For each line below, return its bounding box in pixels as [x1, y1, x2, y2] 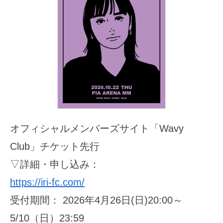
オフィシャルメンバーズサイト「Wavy [10, 122, 184, 134]
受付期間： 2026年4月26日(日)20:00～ [10, 194, 183, 206]
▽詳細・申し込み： [10, 158, 100, 170]
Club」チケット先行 [10, 140, 100, 152]
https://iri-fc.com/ [10, 176, 85, 188]
